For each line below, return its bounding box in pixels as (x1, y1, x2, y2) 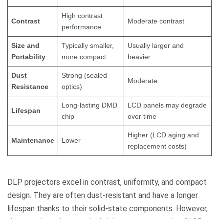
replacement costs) (128, 142, 187, 151)
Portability (11, 53, 45, 61)
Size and (11, 42, 40, 50)
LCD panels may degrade (128, 101, 207, 109)
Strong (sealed (62, 71, 107, 80)
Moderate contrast (128, 17, 184, 25)
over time (128, 112, 156, 121)
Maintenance (11, 136, 54, 145)
